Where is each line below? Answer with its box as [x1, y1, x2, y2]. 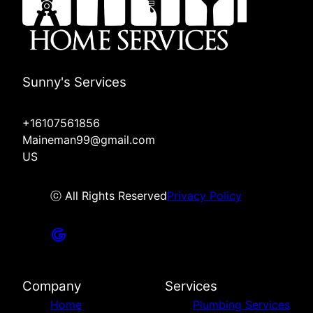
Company [22, 278, 81, 295]
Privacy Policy [167, 189, 242, 203]
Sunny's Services [22, 74, 126, 91]
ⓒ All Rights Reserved [50, 189, 167, 203]
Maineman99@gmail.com [22, 133, 155, 147]
